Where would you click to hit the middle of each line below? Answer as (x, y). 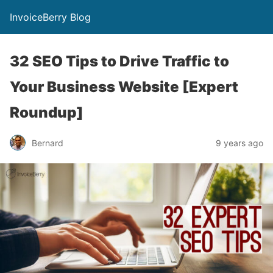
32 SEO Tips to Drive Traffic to (119, 61)
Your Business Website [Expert (124, 87)
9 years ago (239, 143)
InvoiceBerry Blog (50, 17)
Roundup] (47, 112)
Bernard (48, 143)
